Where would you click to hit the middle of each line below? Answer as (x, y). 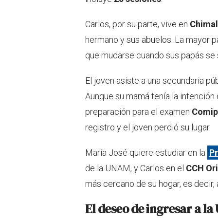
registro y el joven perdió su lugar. (148, 127)
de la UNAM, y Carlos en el (136, 168)
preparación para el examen (138, 112)
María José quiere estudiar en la (146, 153)
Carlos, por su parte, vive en (137, 24)
